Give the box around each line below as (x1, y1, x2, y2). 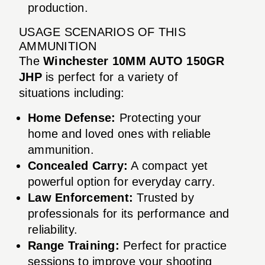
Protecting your (115, 111, 202, 124)
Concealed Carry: (28, 159, 128, 172)
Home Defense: (28, 111, 116, 124)
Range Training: (28, 238, 119, 252)
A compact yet (128, 159, 208, 172)
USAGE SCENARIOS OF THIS (19, 25, 186, 38)
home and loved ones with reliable (28, 127, 211, 140)
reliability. (28, 222, 77, 236)
